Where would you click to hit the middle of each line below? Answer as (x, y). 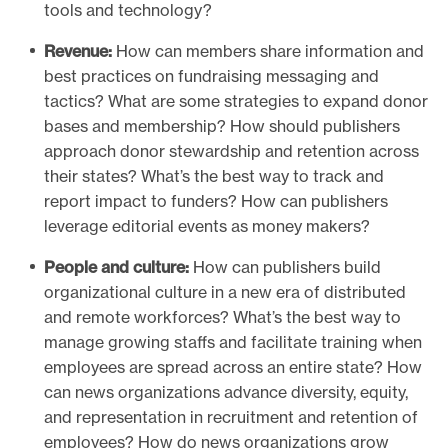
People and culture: (116, 267)
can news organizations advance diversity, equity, (226, 392)
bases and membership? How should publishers (222, 126)
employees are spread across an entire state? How (233, 367)
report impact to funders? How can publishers (216, 201)
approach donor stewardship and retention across (231, 151)
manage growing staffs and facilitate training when (233, 342)
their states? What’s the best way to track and (214, 176)
